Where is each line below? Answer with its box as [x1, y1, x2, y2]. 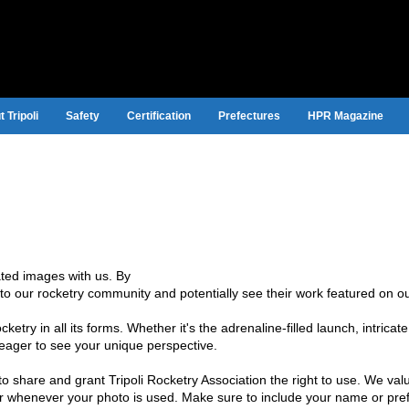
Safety [65, 110, 100, 122]
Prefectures [217, 110, 280, 122]
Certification [126, 110, 191, 122]
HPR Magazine [307, 110, 383, 122]
